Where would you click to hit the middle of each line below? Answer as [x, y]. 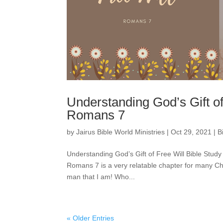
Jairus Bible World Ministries [121, 132]
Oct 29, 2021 [191, 132]
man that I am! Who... [101, 176]
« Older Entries [91, 218]
